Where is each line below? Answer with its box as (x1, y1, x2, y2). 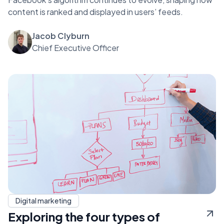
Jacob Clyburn (32, 30, 89, 41)
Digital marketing (15, 195, 71, 205)
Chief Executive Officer (32, 42, 119, 53)
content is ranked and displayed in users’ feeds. (8, 6, 183, 17)
